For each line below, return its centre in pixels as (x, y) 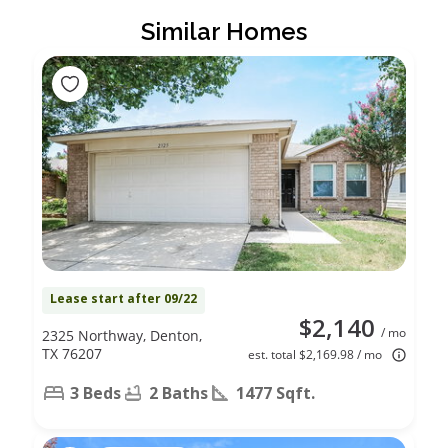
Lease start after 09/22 (123, 298)
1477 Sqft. (275, 392)
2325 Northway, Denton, (122, 335)
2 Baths (178, 392)
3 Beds (95, 392)
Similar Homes (224, 31)
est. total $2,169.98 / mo (315, 354)
